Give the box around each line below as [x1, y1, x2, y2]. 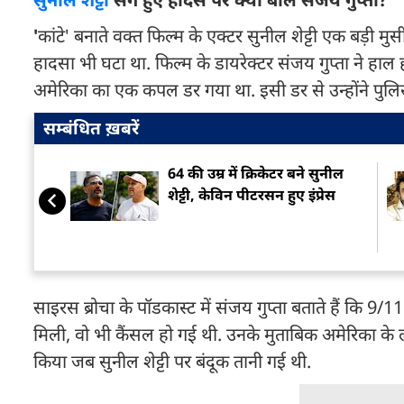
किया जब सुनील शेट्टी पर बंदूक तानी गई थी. [33, 349, 316, 373]
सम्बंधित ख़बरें [43, 116, 139, 140]
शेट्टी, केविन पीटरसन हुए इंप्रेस [168, 185, 335, 205]
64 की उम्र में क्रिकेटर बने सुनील [168, 163, 344, 183]
